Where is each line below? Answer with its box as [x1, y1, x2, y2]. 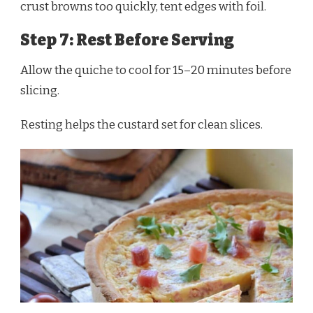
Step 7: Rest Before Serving [20, 30, 234, 50]
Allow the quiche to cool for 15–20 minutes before [20, 63, 291, 78]
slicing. [20, 83, 59, 99]
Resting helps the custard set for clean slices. [20, 117, 263, 133]
